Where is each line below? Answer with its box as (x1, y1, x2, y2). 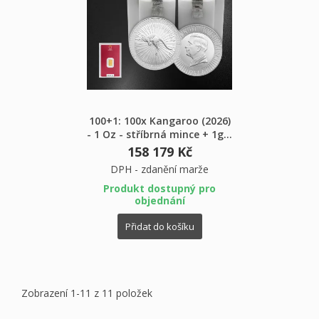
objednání (134, 193, 185, 207)
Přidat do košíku (125, 219, 194, 233)
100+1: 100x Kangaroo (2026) (88, 113, 231, 127)
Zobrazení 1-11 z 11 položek (21, 286, 152, 300)
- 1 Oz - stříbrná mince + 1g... (87, 127, 232, 141)
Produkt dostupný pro (103, 181, 216, 195)
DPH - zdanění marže (110, 162, 209, 176)
